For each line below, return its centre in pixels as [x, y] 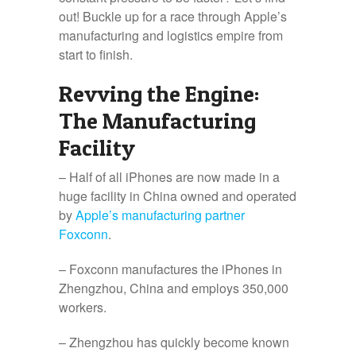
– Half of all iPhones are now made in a [169, 177]
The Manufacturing [157, 121]
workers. [83, 307]
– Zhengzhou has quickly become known [174, 342]
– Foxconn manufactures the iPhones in [170, 269]
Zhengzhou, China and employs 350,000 [174, 288]
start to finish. [96, 54]
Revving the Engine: [159, 94]
